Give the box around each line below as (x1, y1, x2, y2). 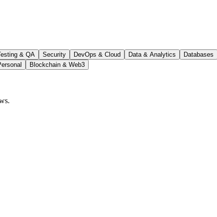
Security (43, 50, 66, 58)
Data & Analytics (128, 50, 176, 58)
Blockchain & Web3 (30, 61, 85, 68)
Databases (184, 50, 214, 58)
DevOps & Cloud (74, 50, 121, 58)
